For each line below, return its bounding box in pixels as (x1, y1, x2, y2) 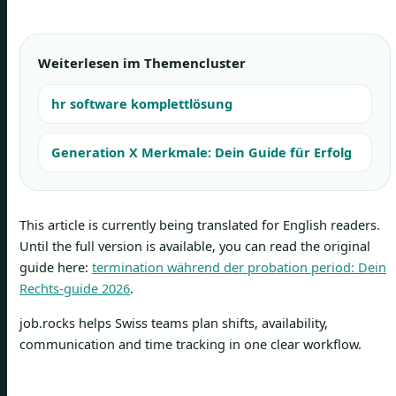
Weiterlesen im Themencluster (38, 54, 246, 72)
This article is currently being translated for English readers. (19, 216, 380, 233)
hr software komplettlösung (51, 95, 232, 112)
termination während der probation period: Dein (92, 258, 386, 276)
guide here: (19, 258, 92, 276)
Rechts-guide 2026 (19, 279, 130, 297)
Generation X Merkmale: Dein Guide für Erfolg (51, 143, 352, 161)
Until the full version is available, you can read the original (19, 237, 370, 255)
